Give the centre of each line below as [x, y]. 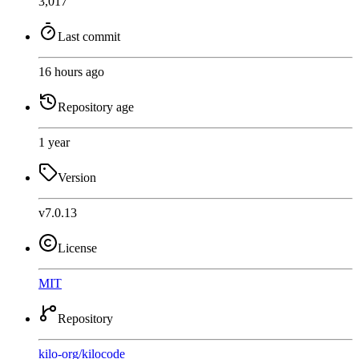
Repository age [96, 107]
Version [77, 177]
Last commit [89, 36]
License [77, 248]
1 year [54, 142]
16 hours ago [71, 71]
